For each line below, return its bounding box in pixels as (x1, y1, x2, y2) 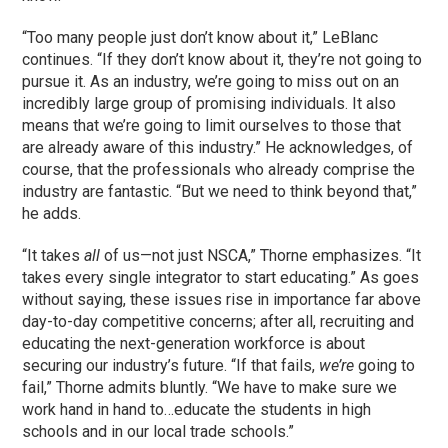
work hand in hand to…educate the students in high (22, 399, 372, 419)
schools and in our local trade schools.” (22, 421, 299, 441)
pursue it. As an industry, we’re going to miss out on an (22, 71, 400, 91)
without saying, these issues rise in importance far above (22, 289, 422, 309)
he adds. (22, 203, 86, 223)
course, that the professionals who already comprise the (22, 159, 416, 179)
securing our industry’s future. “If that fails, (22, 355, 320, 375)
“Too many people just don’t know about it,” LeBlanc (22, 27, 379, 47)
